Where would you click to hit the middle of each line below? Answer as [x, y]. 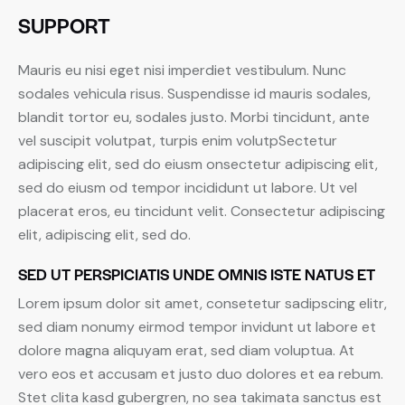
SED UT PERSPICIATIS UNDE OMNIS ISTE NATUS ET [197, 274]
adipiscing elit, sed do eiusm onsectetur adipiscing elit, [198, 165]
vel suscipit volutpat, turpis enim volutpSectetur [178, 141]
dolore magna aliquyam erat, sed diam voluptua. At [186, 351]
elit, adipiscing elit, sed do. [104, 235]
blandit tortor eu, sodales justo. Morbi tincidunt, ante [194, 118]
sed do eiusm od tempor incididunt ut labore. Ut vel [188, 188]
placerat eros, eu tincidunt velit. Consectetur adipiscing [202, 212]
